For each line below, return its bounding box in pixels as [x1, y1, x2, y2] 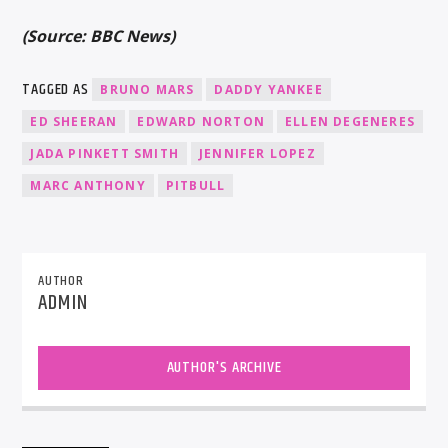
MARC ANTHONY [30, 177, 146, 195]
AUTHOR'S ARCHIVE [166, 354, 282, 380]
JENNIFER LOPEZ [199, 145, 316, 163]
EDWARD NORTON [137, 113, 266, 131]
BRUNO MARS [100, 81, 195, 99]
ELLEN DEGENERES [285, 113, 416, 131]
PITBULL [165, 177, 226, 195]
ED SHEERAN [30, 113, 118, 131]
